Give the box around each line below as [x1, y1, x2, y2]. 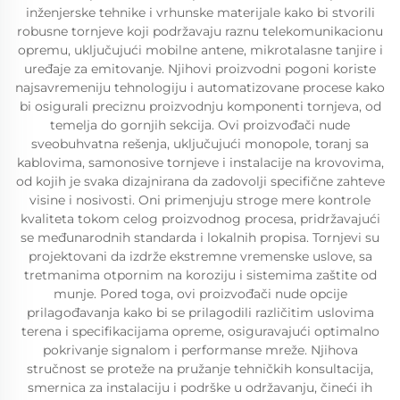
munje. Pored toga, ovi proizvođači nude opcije [53, 286, 347, 302]
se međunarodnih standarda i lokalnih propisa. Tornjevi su [21, 229, 379, 246]
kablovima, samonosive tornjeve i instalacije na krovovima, [16, 154, 384, 171]
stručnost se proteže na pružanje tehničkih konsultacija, [27, 361, 373, 377]
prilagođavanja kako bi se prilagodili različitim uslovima [26, 304, 374, 321]
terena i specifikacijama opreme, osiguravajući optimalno [21, 323, 379, 339]
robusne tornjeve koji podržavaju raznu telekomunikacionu [17, 23, 383, 39]
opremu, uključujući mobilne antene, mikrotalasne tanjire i [17, 42, 383, 58]
